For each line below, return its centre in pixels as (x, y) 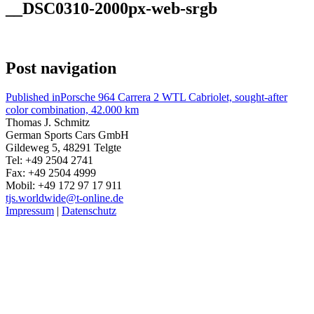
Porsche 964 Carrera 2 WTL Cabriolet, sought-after (174, 97)
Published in (33, 97)
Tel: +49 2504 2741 (49, 161)
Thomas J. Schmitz (48, 123)
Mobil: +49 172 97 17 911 (64, 186)
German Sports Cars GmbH (67, 135)
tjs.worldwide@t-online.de (64, 198)
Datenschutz (89, 211)
